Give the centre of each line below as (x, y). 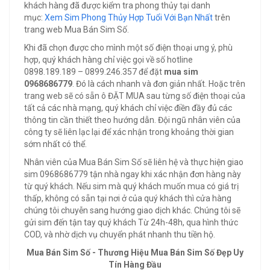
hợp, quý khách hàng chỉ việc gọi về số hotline (108, 60)
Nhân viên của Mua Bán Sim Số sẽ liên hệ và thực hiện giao (134, 162)
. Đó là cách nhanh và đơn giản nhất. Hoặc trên (159, 84)
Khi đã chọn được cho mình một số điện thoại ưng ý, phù (128, 48)
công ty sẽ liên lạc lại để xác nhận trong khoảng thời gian (129, 132)
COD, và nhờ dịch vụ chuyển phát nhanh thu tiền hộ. (120, 234)
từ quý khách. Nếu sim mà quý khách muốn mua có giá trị (131, 186)
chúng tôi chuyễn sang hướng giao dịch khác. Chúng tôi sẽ (132, 210)
